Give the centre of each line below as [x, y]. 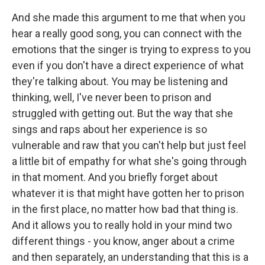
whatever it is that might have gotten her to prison [128, 193]
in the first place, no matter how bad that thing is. [125, 209]
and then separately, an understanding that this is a [130, 257]
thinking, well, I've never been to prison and [112, 97]
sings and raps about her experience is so [109, 129]
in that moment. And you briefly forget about [115, 177]
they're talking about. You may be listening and [120, 81]
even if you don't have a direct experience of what [128, 65]
